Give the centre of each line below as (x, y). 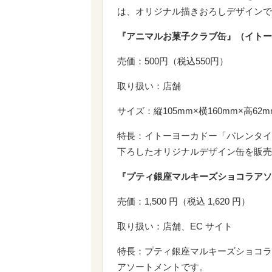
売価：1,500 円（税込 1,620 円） (184, 201)
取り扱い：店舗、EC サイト (175, 226)
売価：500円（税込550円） (173, 61)
